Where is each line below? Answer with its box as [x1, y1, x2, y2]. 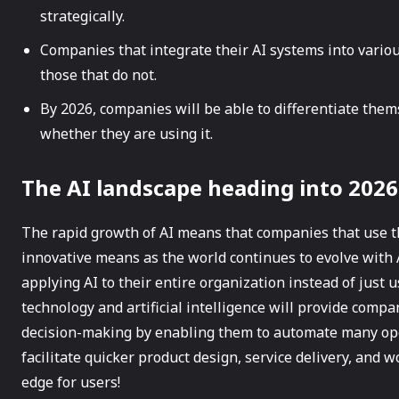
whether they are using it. [40, 123, 213, 143]
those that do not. [40, 64, 157, 85]
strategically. [40, 5, 125, 26]
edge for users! [21, 371, 120, 392]
